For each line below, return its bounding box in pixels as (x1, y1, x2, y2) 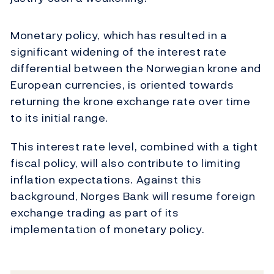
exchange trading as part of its (10, 204, 179, 221)
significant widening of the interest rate (10, 43, 227, 61)
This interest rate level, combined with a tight (10, 138, 258, 155)
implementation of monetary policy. (10, 221, 205, 238)
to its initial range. (10, 109, 108, 127)
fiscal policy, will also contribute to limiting (10, 155, 241, 172)
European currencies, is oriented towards (10, 76, 234, 94)
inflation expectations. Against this (10, 171, 202, 188)
